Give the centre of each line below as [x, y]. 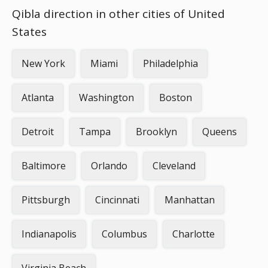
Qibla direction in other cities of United [118, 14]
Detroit [38, 132]
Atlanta [38, 98]
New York [43, 63]
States [29, 32]
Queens [220, 132]
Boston [176, 98]
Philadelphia [170, 63]
